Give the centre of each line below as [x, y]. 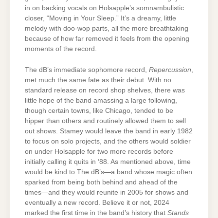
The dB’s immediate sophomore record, [87, 70]
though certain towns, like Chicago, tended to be [99, 111]
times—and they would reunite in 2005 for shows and [107, 193]
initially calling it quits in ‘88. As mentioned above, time [108, 162]
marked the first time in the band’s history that [96, 213]
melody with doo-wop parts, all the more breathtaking [107, 28]
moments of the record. [64, 49]
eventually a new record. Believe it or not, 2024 [97, 203]
